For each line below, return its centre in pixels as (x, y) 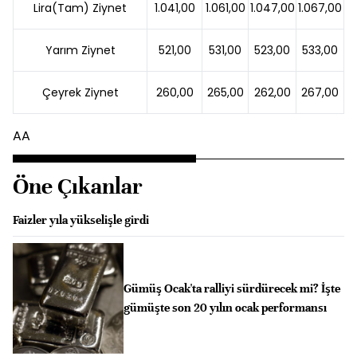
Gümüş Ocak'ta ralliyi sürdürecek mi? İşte (231, 289)
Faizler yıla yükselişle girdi (81, 220)
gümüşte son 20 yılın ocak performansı (225, 308)
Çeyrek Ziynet (80, 92)
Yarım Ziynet (80, 50)
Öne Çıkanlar (78, 186)
